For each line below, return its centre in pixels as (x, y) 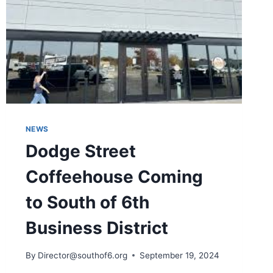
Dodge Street (80, 151)
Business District (97, 228)
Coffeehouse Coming (114, 177)
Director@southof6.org (82, 255)
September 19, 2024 (179, 255)
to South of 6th (87, 203)
